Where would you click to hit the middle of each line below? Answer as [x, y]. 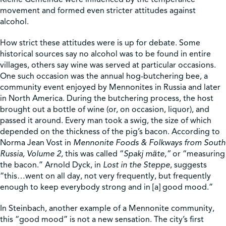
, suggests [188, 165]
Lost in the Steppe [136, 165]
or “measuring [198, 154]
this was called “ [93, 154]
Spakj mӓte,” [147, 154]
